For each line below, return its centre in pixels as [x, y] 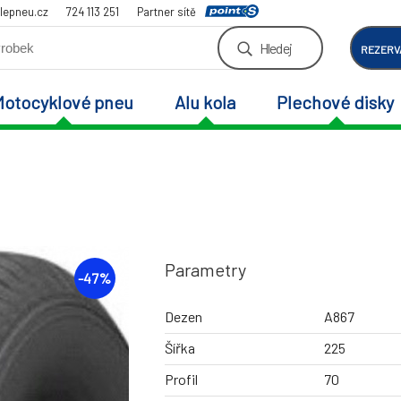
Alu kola [205, 102]
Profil [181, 380]
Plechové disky [336, 102]
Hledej [275, 48]
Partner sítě [166, 12]
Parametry [205, 270]
